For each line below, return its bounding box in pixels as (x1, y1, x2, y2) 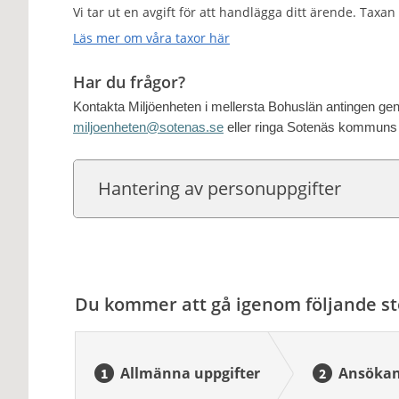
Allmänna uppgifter (119, 363, 260, 383)
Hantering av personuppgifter (97, 176, 341, 200)
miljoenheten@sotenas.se (72, 120, 224, 134)
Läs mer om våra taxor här (72, 29, 230, 46)
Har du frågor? (72, 71, 185, 93)
